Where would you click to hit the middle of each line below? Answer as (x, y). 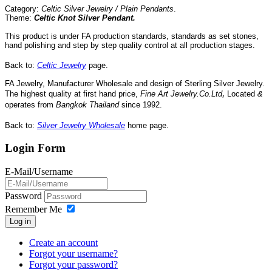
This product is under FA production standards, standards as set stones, (132, 36)
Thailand (104, 105)
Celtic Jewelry (62, 66)
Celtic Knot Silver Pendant (83, 18)
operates (21, 105)
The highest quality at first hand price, (73, 94)
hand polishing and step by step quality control (88, 46)
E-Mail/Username (39, 171)
